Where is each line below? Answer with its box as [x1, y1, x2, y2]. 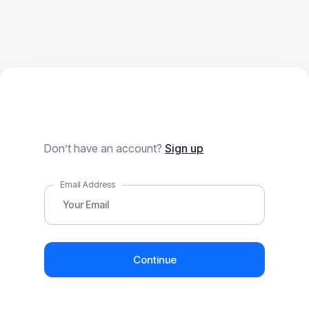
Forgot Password [44, 111, 217, 138]
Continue [132, 253, 177, 266]
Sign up [165, 141, 203, 155]
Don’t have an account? [44, 141, 165, 155]
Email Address [60, 179, 115, 190]
